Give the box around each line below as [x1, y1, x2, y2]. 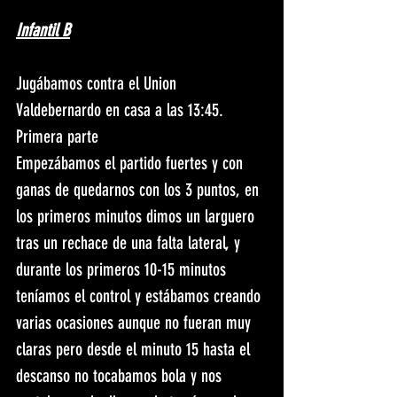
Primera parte [16, 126, 98, 148]
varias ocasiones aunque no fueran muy [16, 312, 255, 334]
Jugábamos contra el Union [16, 73, 181, 95]
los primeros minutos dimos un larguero [16, 206, 259, 228]
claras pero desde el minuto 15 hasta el [16, 339, 254, 361]
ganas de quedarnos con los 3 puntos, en [16, 179, 263, 201]
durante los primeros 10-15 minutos [16, 259, 230, 281]
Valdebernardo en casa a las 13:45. [16, 99, 223, 121]
